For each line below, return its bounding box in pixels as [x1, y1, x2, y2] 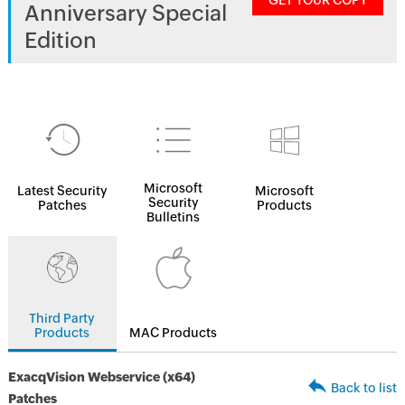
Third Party [29, 311, 96, 325]
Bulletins [146, 210, 201, 224]
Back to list [331, 381, 398, 395]
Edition [24, 28, 97, 52]
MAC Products [129, 325, 218, 340]
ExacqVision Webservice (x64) [7, 370, 195, 384]
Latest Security [16, 184, 108, 198]
